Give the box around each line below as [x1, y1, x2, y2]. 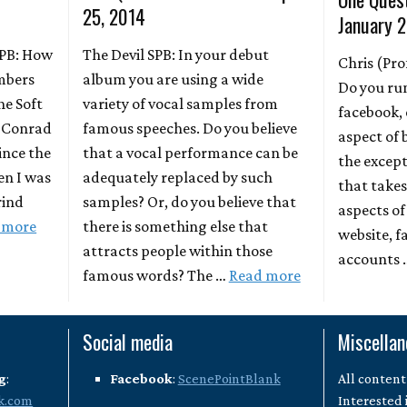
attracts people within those [82, 241, 273, 260]
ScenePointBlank [177, 370, 281, 386]
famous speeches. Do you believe [82, 118, 297, 137]
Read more [228, 265, 301, 284]
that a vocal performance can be [82, 143, 298, 162]
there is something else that [82, 216, 268, 235]
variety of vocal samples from [82, 94, 278, 113]
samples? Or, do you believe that [82, 192, 296, 211]
